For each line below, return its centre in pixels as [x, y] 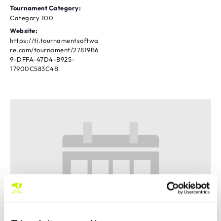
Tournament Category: [45, 8]
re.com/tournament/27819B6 [54, 50]
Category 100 [32, 18]
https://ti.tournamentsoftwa [54, 41]
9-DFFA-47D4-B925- [42, 59]
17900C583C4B [34, 69]
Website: [24, 31]
